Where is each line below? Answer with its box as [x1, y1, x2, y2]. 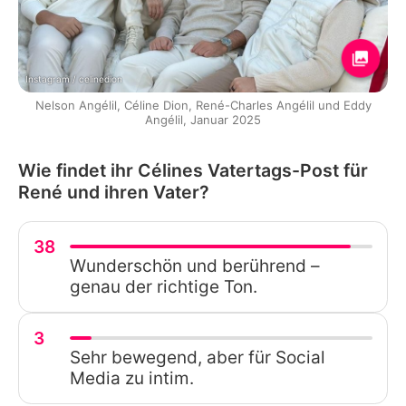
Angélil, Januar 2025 [145, 111, 261, 127]
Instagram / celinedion [25, 72, 122, 84]
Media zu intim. [70, 367, 194, 389]
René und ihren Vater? [18, 180, 209, 203]
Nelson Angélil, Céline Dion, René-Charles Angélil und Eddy [34, 97, 372, 112]
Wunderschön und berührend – [70, 255, 320, 276]
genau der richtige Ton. [70, 275, 257, 297]
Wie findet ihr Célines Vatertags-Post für [18, 159, 368, 181]
